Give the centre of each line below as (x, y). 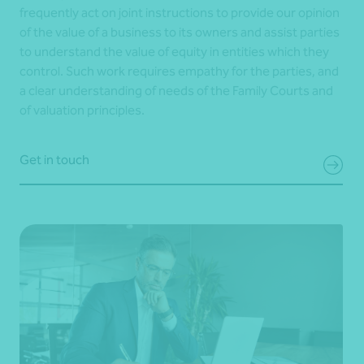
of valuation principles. (82, 110)
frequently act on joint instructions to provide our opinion (180, 12)
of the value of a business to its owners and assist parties (180, 32)
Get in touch (54, 159)
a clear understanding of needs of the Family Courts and (176, 90)
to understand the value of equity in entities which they (174, 51)
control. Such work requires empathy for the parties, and (179, 71)
